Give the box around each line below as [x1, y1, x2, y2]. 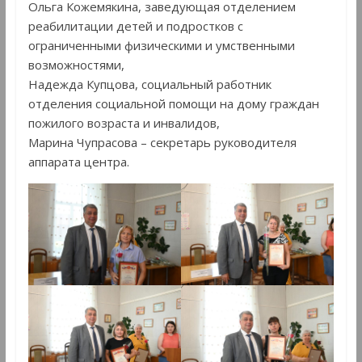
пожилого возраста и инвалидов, [27, 114, 220, 131]
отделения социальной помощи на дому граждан [27, 95, 319, 112]
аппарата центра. [27, 153, 129, 170]
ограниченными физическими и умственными [27, 36, 295, 53]
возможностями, [27, 56, 124, 73]
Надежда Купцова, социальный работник [27, 75, 271, 92]
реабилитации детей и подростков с [27, 17, 243, 34]
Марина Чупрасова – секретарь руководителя [27, 133, 297, 150]
